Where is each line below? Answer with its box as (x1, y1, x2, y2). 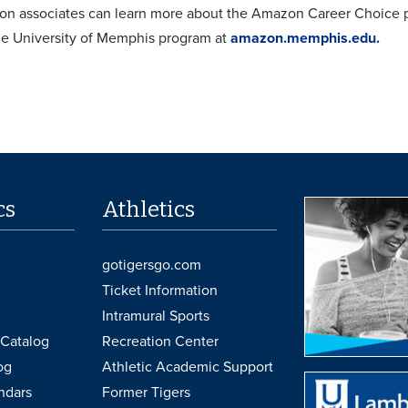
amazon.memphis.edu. (230, 28, 380, 47)
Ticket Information (102, 280, 219, 300)
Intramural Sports (102, 306, 210, 325)
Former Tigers (102, 382, 191, 402)
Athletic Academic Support (102, 357, 274, 376)
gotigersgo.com (102, 255, 202, 274)
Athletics (102, 196, 196, 222)
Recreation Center (102, 331, 219, 351)
